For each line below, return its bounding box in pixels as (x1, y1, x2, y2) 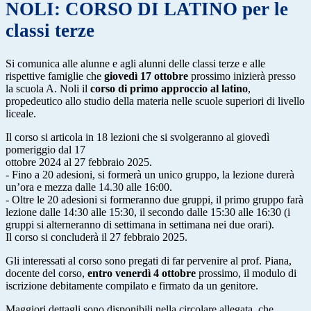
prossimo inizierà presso (191, 69, 296, 82)
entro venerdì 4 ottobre (87, 267, 199, 279)
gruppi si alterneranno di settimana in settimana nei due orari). (6, 218, 274, 230)
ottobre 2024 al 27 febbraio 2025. (6, 155, 152, 168)
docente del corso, (6, 267, 87, 279)
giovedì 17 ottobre (104, 69, 191, 82)
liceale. (6, 107, 36, 119)
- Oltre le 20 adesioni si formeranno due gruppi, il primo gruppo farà (6, 193, 303, 205)
